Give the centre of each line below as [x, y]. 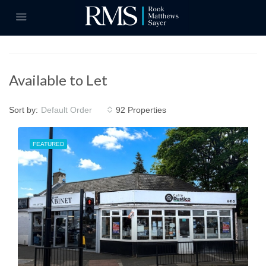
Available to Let [58, 80]
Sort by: [23, 110]
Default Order [66, 110]
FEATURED [48, 144]
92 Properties [141, 110]
